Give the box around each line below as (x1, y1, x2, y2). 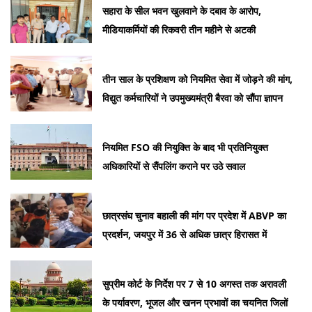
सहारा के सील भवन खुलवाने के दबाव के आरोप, (102, 4, 262, 18)
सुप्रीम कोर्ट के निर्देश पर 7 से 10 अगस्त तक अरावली (102, 277, 287, 291)
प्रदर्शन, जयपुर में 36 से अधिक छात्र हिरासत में (102, 228, 267, 242)
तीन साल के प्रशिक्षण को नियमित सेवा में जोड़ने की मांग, (102, 72, 293, 86)
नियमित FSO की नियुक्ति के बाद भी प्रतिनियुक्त (102, 141, 269, 155)
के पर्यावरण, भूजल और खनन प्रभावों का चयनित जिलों (102, 296, 288, 310)
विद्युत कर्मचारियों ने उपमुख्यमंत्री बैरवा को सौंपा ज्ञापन (102, 91, 283, 105)
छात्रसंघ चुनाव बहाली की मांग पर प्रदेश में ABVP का (102, 209, 287, 223)
